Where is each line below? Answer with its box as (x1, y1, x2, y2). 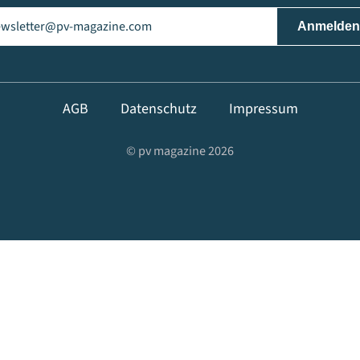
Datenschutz (120, 99, 197, 119)
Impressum (228, 99, 298, 119)
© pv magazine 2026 (126, 142, 234, 160)
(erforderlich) (12, 6, 91, 26)
